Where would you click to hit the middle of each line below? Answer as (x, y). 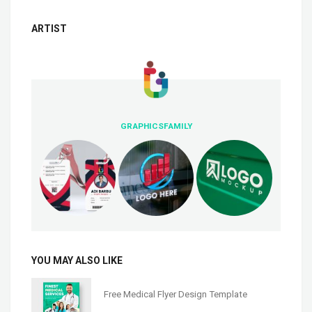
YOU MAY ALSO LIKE (77, 260)
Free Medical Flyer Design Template (175, 294)
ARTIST (49, 29)
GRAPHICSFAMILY (156, 126)
